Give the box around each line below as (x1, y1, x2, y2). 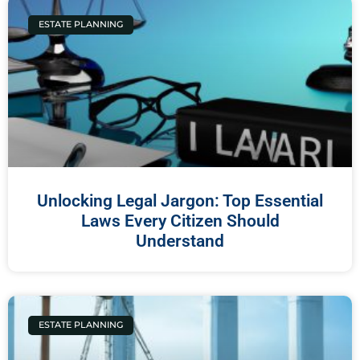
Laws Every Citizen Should (80, 211, 280, 231)
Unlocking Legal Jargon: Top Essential (37, 190, 323, 211)
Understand (136, 231, 224, 251)
